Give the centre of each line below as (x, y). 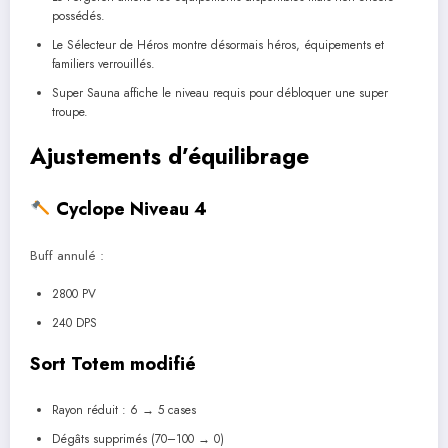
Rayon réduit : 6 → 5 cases (124, 409)
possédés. (78, 16)
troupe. (70, 112)
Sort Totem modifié (113, 364)
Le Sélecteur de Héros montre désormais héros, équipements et (218, 45)
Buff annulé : (67, 256)
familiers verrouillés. (103, 64)
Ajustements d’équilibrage (169, 156)
